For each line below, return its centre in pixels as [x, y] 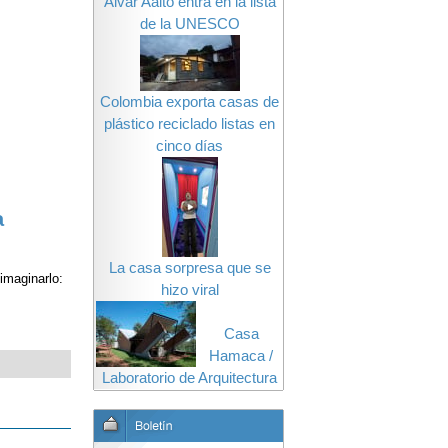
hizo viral [189, 290]
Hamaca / [241, 356]
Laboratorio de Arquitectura [189, 378]
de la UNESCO [189, 24]
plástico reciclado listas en [189, 124]
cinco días [189, 146]
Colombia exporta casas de [189, 102]
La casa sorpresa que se [189, 268]
